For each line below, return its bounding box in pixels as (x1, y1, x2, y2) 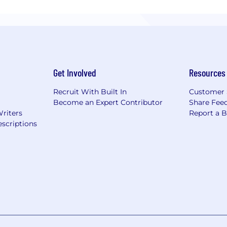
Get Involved (53, 66, 96, 79)
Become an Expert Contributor (53, 97, 163, 107)
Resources (189, 66, 226, 79)
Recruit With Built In (53, 87, 127, 96)
